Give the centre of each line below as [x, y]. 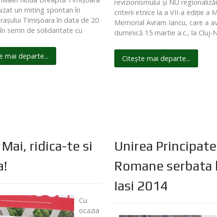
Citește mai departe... [156, 58]
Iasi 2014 [141, 186]
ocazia [89, 211]
